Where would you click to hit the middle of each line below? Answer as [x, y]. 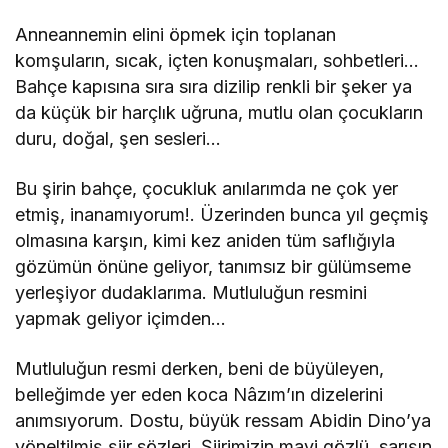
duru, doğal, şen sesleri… [118, 138]
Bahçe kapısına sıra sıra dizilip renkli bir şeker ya [214, 86]
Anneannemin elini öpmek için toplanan [176, 34]
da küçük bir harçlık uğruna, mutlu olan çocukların [219, 112]
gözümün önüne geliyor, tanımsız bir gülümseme [213, 266]
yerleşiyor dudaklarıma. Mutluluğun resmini [191, 292]
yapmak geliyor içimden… [121, 318]
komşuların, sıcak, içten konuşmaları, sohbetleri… [217, 60]
